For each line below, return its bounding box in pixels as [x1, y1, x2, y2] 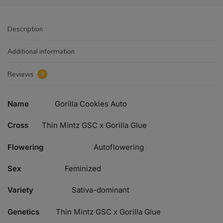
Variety [7, 185, 33, 195]
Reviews [7, 67, 35, 81]
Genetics [7, 207, 39, 217]
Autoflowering [94, 142, 144, 152]
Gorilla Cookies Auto [55, 99, 127, 109]
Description [7, 21, 43, 36]
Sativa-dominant [72, 185, 129, 195]
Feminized [65, 164, 101, 174]
